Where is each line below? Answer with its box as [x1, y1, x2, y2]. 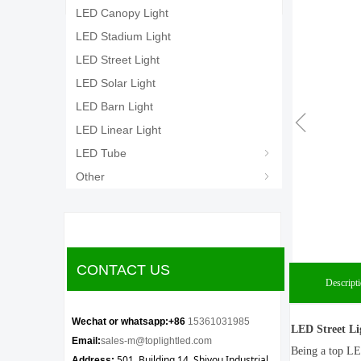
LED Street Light [76, 53, 160, 66]
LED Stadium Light [76, 30, 171, 43]
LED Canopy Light [76, 6, 168, 19]
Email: [72, 335, 101, 346]
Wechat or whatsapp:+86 [72, 316, 188, 327]
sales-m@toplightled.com [101, 335, 212, 346]
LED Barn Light [76, 100, 153, 113]
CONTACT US [77, 262, 170, 278]
